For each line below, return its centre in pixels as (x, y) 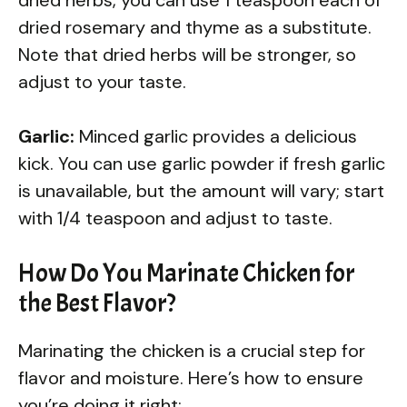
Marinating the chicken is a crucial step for (192, 350)
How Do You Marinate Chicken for (187, 273)
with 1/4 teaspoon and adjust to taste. (175, 218)
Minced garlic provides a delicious (216, 136)
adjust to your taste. (102, 81)
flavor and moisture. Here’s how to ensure (191, 377)
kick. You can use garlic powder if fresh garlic (202, 163)
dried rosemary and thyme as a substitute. (195, 27)
